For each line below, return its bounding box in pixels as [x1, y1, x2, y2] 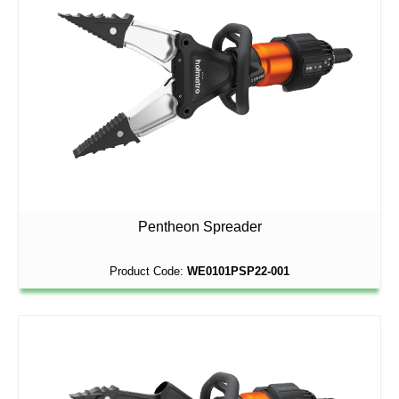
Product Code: [110, 264, 187, 278]
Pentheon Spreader [137, 218, 262, 234]
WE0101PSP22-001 [187, 264, 289, 278]
